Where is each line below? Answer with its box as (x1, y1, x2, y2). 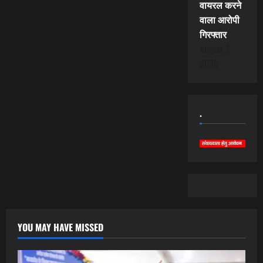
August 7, (199, 42, 231, 56)
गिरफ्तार (199, 27, 227, 42)
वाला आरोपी (199, 12, 240, 27)
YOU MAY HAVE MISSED (18, 220, 103, 235)
